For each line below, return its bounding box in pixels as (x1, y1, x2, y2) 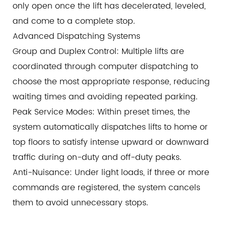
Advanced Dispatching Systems (13, 30, 140, 43)
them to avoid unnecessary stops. (13, 196, 148, 210)
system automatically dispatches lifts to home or (13, 121, 208, 134)
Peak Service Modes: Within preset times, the (13, 105, 190, 119)
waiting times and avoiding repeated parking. (13, 90, 197, 104)
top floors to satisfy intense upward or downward (13, 136, 209, 149)
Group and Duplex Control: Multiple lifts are (13, 45, 184, 59)
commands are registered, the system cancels (13, 181, 200, 195)
